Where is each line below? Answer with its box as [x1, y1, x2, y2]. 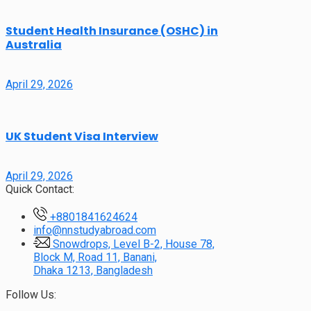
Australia [6, 36, 62, 53]
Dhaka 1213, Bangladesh [33, 264, 153, 278]
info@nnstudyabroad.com [33, 224, 156, 237]
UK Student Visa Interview [6, 128, 158, 145]
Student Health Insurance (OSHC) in [6, 22, 218, 39]
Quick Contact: [6, 183, 74, 196]
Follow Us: [6, 288, 56, 302]
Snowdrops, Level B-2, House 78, [53, 237, 215, 251]
